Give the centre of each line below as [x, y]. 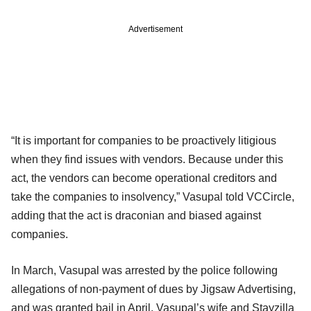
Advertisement [155, 29]
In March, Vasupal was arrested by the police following [144, 270]
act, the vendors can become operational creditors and [144, 178]
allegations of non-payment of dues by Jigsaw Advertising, [153, 289]
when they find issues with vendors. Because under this [147, 159]
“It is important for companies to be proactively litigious [144, 140]
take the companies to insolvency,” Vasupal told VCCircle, [153, 196]
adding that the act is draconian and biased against [136, 215]
